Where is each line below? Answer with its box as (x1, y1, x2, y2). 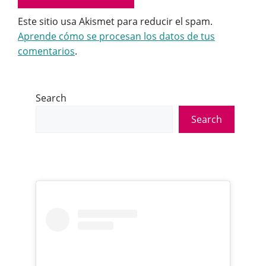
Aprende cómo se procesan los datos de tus (18, 30, 215, 43)
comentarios (18, 45, 75, 58)
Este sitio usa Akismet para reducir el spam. (18, 15, 213, 28)
